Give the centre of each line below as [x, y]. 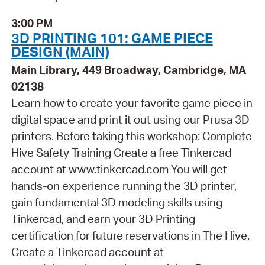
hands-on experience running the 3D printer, [124, 185]
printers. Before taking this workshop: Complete [131, 136]
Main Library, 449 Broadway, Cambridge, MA [128, 70]
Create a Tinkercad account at [87, 252]
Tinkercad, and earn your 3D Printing [103, 219]
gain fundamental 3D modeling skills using [117, 202]
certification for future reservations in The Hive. [130, 235]
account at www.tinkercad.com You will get [119, 169]
